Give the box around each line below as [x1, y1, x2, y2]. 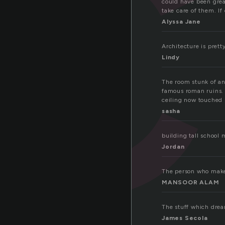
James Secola [162, 214, 208, 222]
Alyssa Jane [162, 18, 201, 26]
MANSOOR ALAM [162, 179, 219, 186]
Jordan [162, 143, 185, 151]
